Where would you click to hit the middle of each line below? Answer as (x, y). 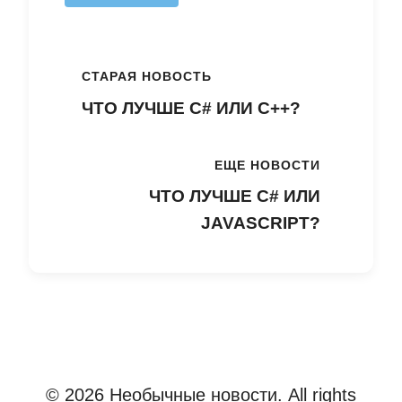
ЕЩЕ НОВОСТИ (267, 165)
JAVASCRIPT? (260, 223)
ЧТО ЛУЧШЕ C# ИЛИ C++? (192, 108)
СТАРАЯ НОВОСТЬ (147, 76)
